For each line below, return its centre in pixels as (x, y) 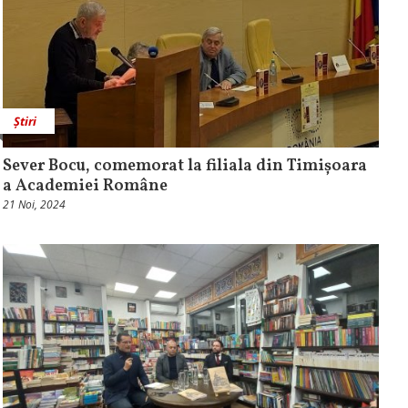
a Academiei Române (85, 186)
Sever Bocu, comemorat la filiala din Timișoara (184, 166)
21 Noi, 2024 (34, 204)
